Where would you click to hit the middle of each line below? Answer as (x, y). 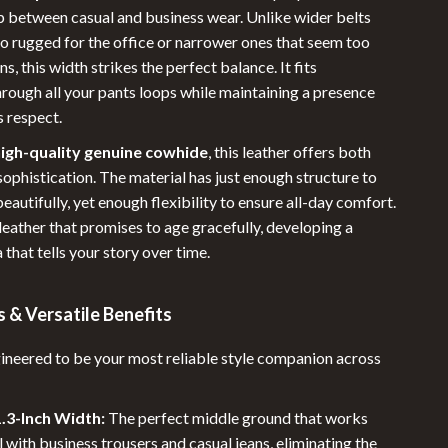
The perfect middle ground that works (237, 417)
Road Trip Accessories (177, 277)
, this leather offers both (290, 151)
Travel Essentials (160, 316)
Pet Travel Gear (156, 199)
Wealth (117, 355)
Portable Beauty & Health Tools (206, 238)
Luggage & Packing (166, 160)
